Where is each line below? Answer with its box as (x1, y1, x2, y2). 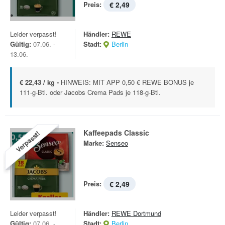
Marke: (83, 138, 104, 148)
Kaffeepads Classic (83, 128, 149, 138)
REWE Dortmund (111, 208, 161, 218)
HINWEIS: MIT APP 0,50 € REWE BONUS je (61, 77, 194, 87)
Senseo (106, 138, 128, 148)
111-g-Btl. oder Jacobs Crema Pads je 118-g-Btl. (20, 87, 161, 97)
